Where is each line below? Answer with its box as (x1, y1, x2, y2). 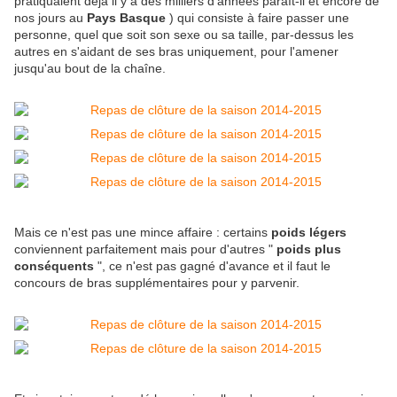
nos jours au (14, 11, 83, 26)
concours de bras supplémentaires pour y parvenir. (14, 276, 300, 291)
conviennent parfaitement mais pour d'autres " (14, 242, 276, 257)
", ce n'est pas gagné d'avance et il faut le (97, 259, 331, 274)
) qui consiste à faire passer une (169, 11, 349, 26)
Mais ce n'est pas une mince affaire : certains (14, 225, 271, 240)
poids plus (276, 242, 341, 257)
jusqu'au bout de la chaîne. (14, 61, 166, 76)
